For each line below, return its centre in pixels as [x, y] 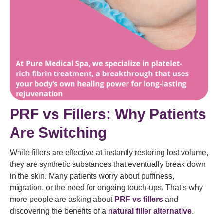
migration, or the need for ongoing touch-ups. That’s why [106, 188]
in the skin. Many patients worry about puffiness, [92, 176]
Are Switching [58, 133]
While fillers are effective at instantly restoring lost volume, [109, 153]
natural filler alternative [150, 211]
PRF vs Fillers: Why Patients [108, 114]
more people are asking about [62, 200]
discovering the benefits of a [59, 211]
